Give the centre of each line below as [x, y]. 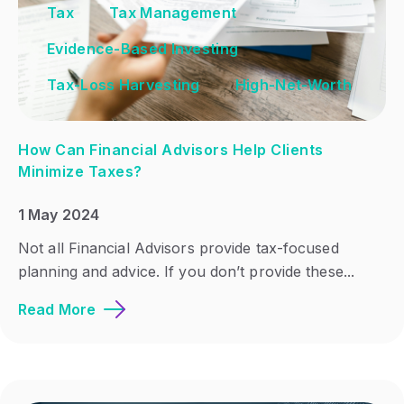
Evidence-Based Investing [143, 49]
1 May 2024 [59, 214]
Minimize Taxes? [80, 172]
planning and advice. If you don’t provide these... [187, 271]
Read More [57, 309]
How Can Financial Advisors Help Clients [171, 150]
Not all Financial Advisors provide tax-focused [179, 248]
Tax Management [173, 13]
